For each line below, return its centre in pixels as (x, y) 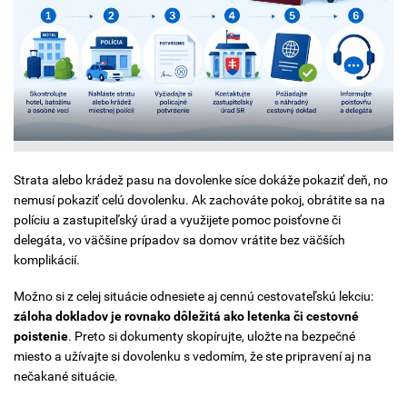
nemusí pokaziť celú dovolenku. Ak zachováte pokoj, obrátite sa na (199, 200)
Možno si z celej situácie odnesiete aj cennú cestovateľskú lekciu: (194, 296)
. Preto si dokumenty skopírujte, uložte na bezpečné (212, 336)
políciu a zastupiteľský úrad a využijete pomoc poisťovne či (177, 220)
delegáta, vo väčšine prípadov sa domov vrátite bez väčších (179, 240)
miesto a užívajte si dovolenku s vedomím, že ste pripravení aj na (193, 356)
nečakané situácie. (66, 376)
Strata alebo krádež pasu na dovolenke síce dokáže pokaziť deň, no (201, 180)
